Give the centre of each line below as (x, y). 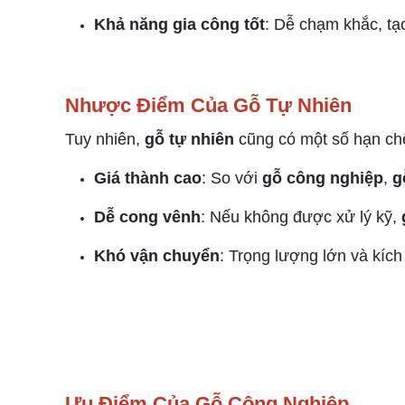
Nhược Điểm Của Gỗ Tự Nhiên (208, 105)
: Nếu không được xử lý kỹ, (301, 217)
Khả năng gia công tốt (179, 24)
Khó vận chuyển (157, 256)
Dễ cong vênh (147, 217)
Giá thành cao (148, 178)
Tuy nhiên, (105, 139)
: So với (232, 178)
